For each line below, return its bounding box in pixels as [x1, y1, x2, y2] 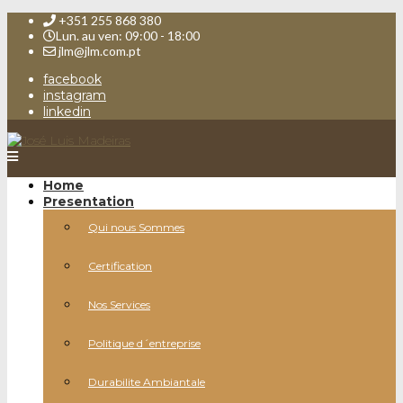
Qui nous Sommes [88, 220, 184, 234]
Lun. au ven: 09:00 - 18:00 [56, 28, 200, 43]
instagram [43, 87, 106, 103]
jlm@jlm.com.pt [56, 43, 141, 58]
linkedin [43, 103, 91, 120]
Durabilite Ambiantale [88, 375, 205, 389]
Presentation [43, 193, 134, 210]
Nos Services [88, 298, 150, 311]
